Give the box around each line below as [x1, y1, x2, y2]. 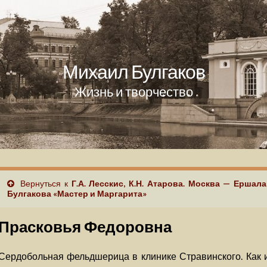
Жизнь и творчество [74, 83, 193, 100]
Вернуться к [17, 178, 72, 188]
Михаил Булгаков [62, 60, 205, 83]
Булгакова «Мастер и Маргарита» [7, 188, 147, 198]
